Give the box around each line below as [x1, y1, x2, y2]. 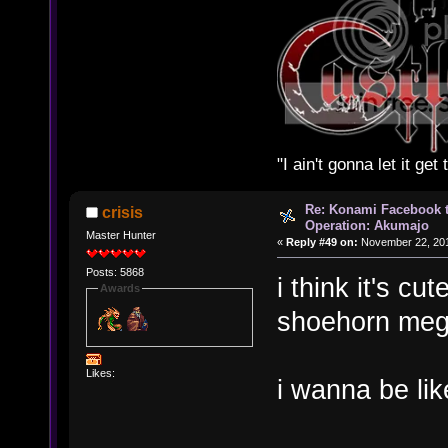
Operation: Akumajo [304, 217, 429, 233]
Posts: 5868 [85, 266, 144, 279]
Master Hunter [85, 228, 156, 241]
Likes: [85, 366, 115, 379]
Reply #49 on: [286, 235, 358, 248]
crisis [102, 203, 144, 221]
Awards [99, 282, 140, 295]
